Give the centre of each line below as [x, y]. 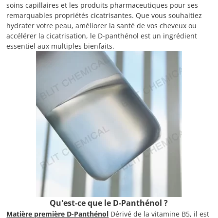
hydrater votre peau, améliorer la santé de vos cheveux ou [102, 26]
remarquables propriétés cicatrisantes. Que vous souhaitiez [104, 15]
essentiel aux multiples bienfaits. [61, 46]
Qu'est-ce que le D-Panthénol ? [109, 203]
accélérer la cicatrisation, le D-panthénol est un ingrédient [102, 36]
